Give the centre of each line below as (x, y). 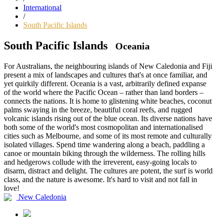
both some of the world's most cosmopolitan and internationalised (103, 127)
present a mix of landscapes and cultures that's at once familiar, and (106, 75)
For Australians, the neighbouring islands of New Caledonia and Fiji (108, 66)
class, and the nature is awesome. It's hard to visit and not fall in (101, 179)
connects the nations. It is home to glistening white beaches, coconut (108, 101)
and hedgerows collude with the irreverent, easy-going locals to (100, 162)
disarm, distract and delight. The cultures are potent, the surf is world (108, 170)
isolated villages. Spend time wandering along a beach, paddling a (104, 144)
